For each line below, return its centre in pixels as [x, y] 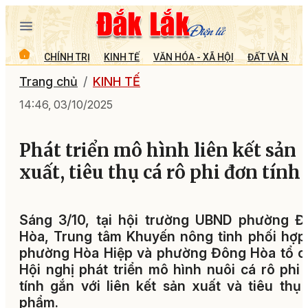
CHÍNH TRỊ [67, 57]
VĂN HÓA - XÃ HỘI [194, 57]
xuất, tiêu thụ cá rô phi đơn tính [160, 173]
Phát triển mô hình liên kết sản [158, 151]
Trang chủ [48, 81]
